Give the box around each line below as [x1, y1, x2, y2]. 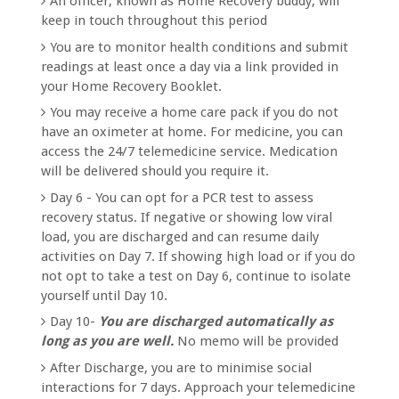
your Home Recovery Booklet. [41, 77, 223, 94]
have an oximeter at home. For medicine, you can [41, 124, 344, 140]
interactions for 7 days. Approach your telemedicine [41, 379, 356, 395]
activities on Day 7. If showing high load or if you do [41, 248, 356, 265]
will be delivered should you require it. [41, 163, 270, 179]
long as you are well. [41, 333, 178, 349]
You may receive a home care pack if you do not [50, 104, 339, 120]
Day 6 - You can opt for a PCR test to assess [50, 189, 314, 206]
